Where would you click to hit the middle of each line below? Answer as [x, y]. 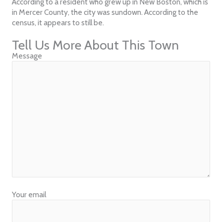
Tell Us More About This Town [95, 45]
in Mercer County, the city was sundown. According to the [105, 12]
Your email [29, 194]
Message [27, 55]
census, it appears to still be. [58, 23]
